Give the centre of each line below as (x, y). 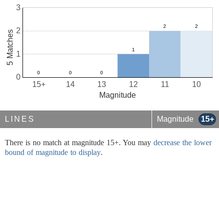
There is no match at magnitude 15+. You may (79, 142)
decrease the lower (183, 142)
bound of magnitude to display (53, 152)
